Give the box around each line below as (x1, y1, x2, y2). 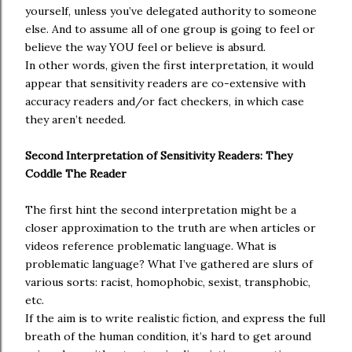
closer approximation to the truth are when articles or (25, 221, 316, 235)
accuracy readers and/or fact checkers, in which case (25, 94, 304, 108)
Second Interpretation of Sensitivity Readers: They (25, 148, 292, 163)
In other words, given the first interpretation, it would (25, 58, 313, 72)
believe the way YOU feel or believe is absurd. (25, 40, 266, 54)
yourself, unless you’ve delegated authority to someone (25, 4, 317, 18)
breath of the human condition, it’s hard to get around (25, 329, 311, 343)
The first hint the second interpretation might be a (25, 203, 296, 217)
